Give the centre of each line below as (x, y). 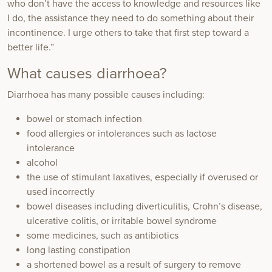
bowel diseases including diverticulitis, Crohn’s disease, (144, 207)
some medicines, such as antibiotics (103, 236)
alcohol (42, 163)
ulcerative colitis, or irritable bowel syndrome (122, 221)
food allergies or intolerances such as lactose (122, 134)
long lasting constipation (79, 250)
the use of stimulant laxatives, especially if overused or (142, 178)
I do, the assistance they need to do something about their (131, 19)
